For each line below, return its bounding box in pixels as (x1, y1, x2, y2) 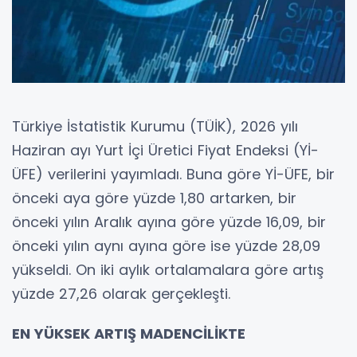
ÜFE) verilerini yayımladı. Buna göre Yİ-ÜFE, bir (12, 163, 335, 184)
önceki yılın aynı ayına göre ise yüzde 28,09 (12, 235, 320, 256)
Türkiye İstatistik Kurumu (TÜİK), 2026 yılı (12, 116, 298, 136)
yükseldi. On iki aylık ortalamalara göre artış (12, 259, 324, 280)
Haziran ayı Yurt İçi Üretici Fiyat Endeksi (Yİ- (12, 139, 319, 160)
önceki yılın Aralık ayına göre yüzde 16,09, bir (12, 211, 326, 232)
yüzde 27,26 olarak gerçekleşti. (12, 283, 230, 304)
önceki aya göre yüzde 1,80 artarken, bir (12, 187, 296, 208)
